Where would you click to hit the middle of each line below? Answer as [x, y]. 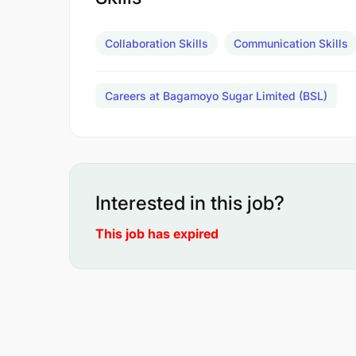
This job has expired [157, 234]
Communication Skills [291, 43]
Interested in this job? [190, 203]
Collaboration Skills [157, 43]
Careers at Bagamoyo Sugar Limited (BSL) [216, 96]
